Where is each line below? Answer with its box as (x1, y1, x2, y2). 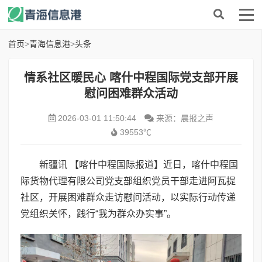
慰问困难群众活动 (84, 87, 178, 100)
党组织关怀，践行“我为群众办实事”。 (20, 209, 176, 219)
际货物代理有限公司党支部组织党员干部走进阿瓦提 (20, 176, 236, 186)
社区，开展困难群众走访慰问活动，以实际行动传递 (20, 192, 236, 202)
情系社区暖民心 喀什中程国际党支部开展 (24, 71, 238, 84)
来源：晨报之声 (154, 113, 213, 123)
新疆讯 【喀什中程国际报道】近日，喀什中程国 (39, 160, 238, 170)
